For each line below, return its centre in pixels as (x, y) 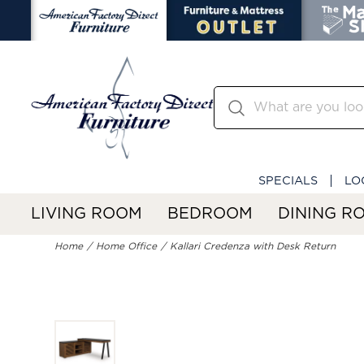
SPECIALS (288, 180)
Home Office (127, 247)
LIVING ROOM (87, 214)
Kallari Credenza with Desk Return (253, 247)
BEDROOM (210, 214)
